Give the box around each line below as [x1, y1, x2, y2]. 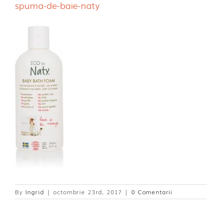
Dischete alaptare [5, 8, 71, 18]
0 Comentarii [131, 187, 173, 197]
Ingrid [25, 187, 44, 197]
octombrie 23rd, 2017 [53, 187, 122, 197]
